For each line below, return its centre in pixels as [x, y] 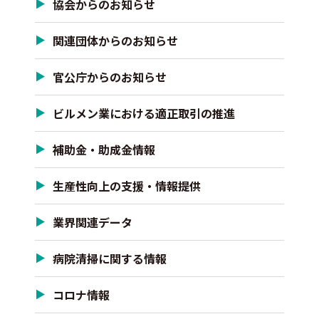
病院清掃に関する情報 [110, 258]
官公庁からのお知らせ [110, 77]
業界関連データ [93, 222]
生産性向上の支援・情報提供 [127, 185]
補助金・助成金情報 [104, 149]
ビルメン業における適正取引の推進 [144, 113]
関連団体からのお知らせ [115, 40]
